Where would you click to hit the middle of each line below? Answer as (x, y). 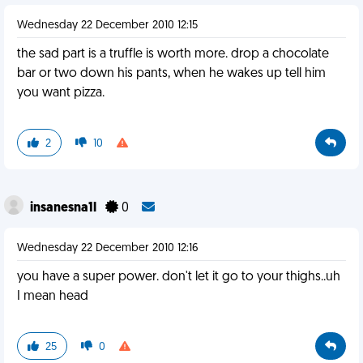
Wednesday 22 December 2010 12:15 (107, 26)
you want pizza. (61, 93)
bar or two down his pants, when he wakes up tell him (171, 74)
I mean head (53, 297)
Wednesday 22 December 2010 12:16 (108, 248)
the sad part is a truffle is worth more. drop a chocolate (173, 54)
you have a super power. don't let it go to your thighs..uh (179, 277)
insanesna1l (64, 208)
